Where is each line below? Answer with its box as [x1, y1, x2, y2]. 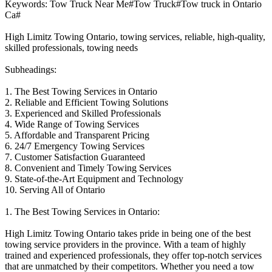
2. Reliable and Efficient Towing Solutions [5, 97, 168, 107]
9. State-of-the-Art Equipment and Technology [5, 173, 183, 184]
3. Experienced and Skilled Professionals [5, 107, 161, 118]
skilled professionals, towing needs [5, 42, 138, 53]
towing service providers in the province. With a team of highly [5, 239, 246, 250]
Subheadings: [5, 64, 56, 75]
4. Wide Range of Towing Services [5, 118, 139, 129]
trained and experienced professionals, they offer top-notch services [5, 250, 262, 260]
